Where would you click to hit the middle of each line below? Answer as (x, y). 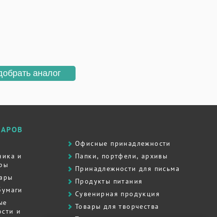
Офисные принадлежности (123, 143)
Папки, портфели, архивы (122, 156)
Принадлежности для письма (127, 169)
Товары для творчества (117, 206)
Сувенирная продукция (117, 194)
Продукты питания (109, 181)
